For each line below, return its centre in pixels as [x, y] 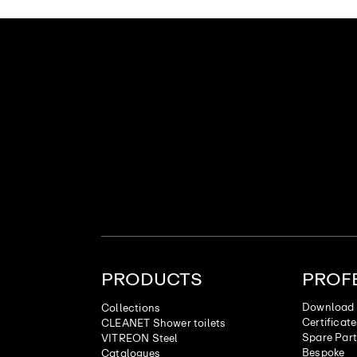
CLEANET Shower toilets [164, 323]
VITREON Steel [140, 338]
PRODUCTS [152, 279]
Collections [131, 308]
